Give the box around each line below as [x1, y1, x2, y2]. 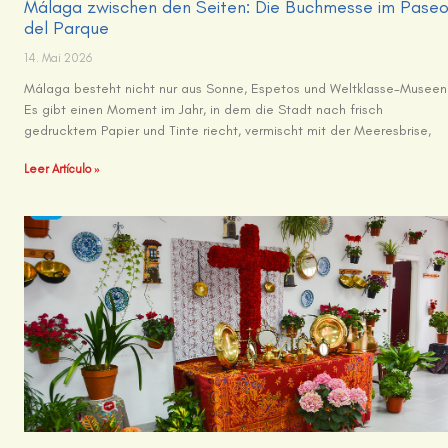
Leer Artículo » [24, 161, 101, 176]
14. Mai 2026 [24, 50, 93, 65]
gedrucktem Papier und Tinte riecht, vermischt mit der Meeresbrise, [24, 121, 432, 139]
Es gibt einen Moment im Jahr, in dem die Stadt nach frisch [24, 100, 384, 118]
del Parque [24, 16, 110, 39]
